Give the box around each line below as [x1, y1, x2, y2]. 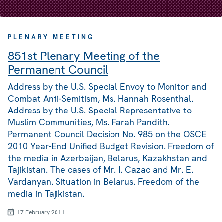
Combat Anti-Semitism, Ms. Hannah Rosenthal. [8, 93, 193, 105]
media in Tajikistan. [8, 188, 84, 200]
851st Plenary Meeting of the [8, 48, 160, 64]
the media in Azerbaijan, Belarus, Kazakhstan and [8, 152, 207, 164]
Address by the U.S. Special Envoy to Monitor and [8, 81, 207, 93]
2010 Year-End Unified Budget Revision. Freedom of [8, 140, 214, 152]
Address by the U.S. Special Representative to [8, 105, 192, 116]
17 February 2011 [17, 208, 65, 217]
